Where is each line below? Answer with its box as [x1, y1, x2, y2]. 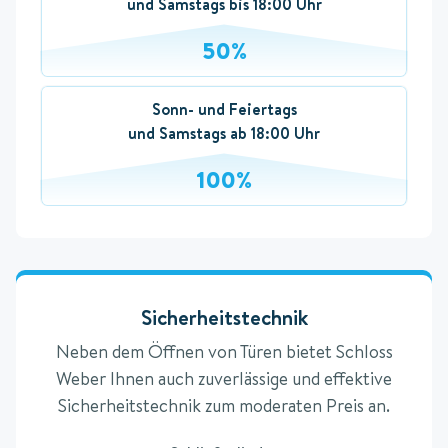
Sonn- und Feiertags [151, 98, 297, 121]
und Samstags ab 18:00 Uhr [128, 122, 320, 145]
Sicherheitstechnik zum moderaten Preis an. [58, 393, 390, 419]
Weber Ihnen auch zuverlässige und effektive [56, 366, 392, 392]
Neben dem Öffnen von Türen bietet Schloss [55, 339, 393, 365]
